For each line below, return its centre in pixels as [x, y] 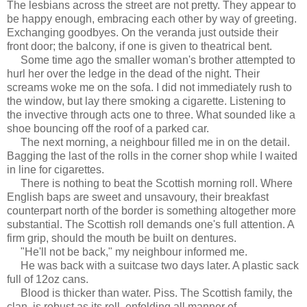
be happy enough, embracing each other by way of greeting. [152, 19]
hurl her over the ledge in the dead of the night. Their [133, 73]
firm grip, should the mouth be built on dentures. [122, 238]
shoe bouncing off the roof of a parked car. [108, 128]
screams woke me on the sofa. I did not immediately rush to [149, 87]
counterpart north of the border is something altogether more [151, 210]
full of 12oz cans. [48, 279]
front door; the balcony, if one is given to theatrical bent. [139, 46]
